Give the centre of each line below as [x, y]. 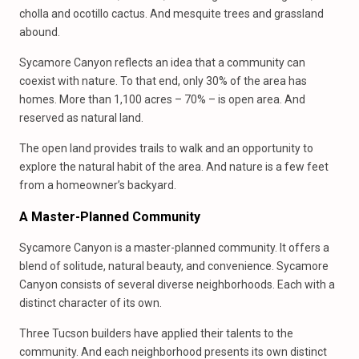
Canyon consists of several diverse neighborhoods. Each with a [177, 284]
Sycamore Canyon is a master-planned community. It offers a [174, 248]
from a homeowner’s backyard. [98, 185]
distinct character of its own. [91, 303]
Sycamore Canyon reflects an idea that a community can [162, 63]
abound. [40, 32]
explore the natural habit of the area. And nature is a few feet [174, 167]
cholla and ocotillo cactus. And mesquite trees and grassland [171, 14]
